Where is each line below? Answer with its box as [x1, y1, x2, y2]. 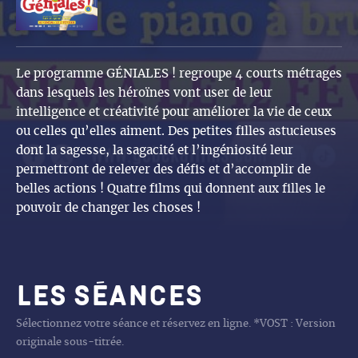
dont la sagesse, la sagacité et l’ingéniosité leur [16, 145, 293, 157]
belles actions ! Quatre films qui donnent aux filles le [16, 183, 325, 196]
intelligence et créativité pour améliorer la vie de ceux [16, 106, 332, 119]
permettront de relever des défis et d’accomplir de [16, 164, 311, 177]
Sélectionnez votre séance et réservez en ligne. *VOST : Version [16, 319, 336, 330]
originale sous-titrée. [16, 337, 124, 348]
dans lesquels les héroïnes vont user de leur [16, 87, 272, 100]
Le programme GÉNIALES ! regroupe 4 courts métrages [16, 68, 342, 81]
